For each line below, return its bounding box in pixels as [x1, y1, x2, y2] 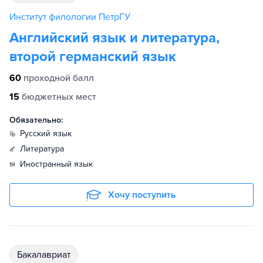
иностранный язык [26, 159, 93, 169]
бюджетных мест [22, 91, 96, 103]
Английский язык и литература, [9, 29, 220, 46]
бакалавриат [22, 249, 70, 261]
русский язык [25, 129, 72, 139]
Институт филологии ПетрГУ [9, 11, 130, 23]
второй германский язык [9, 48, 176, 65]
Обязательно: [9, 115, 63, 125]
